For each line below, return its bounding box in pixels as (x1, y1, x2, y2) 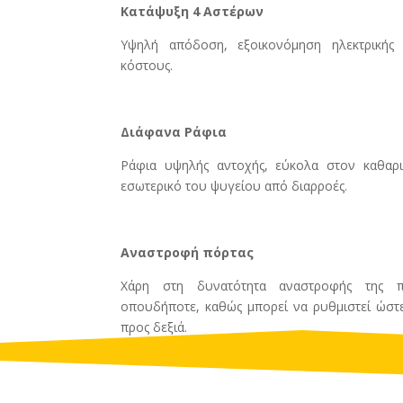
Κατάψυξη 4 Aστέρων (121, 2, 264, 20)
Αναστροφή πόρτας (121, 243, 255, 261)
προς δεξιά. (121, 318, 188, 336)
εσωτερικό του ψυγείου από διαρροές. (121, 176, 348, 194)
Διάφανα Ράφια (121, 122, 228, 140)
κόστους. (121, 56, 174, 74)
